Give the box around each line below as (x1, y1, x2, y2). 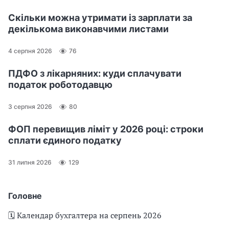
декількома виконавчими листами (8, 23, 169, 34)
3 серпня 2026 (8, 103, 52, 111)
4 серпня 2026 (8, 47, 52, 55)
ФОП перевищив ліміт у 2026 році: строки (8, 123, 203, 134)
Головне (8, 190, 42, 201)
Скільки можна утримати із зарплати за (8, 12, 192, 23)
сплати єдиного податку (8, 134, 122, 146)
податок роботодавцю (8, 79, 112, 90)
